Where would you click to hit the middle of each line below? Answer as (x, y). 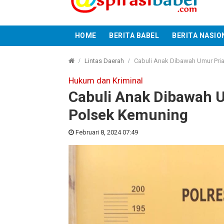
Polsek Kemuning (128, 115)
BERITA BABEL (134, 35)
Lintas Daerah (104, 61)
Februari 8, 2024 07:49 (106, 132)
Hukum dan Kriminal (106, 80)
